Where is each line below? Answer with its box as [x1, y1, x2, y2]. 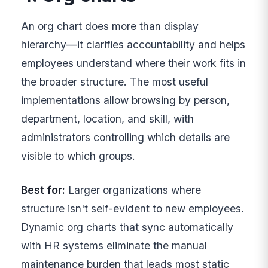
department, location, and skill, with [21, 112, 194, 126]
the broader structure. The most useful [21, 75, 209, 89]
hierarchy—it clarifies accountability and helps [21, 38, 246, 51]
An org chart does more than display [21, 20, 199, 33]
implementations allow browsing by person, [21, 94, 230, 107]
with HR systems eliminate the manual [21, 239, 208, 252]
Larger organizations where [65, 184, 202, 197]
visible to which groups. [21, 150, 136, 163]
